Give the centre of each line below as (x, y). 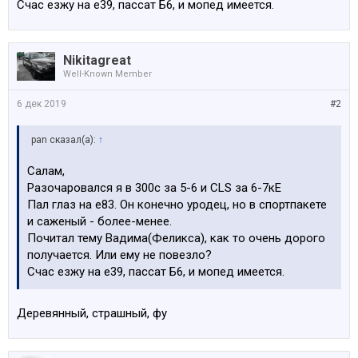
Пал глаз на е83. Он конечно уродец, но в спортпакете (177, 205)
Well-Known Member (107, 74)
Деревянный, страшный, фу (92, 313)
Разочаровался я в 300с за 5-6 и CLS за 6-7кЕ (154, 188)
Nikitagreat (97, 60)
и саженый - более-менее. (99, 221)
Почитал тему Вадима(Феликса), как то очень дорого (176, 238)
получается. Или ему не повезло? (119, 255)
